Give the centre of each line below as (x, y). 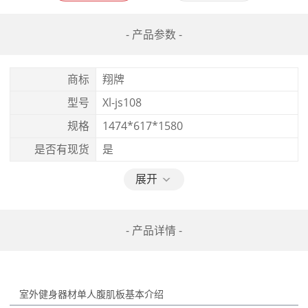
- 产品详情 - (154, 230)
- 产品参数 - (154, 34)
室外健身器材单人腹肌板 (72, 295)
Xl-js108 (122, 103)
